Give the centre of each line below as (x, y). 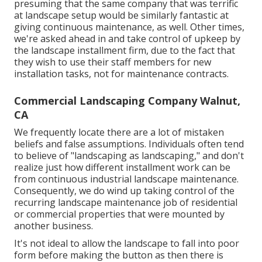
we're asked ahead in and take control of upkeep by (127, 38)
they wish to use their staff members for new (113, 62)
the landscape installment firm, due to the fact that (125, 50)
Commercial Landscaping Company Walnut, (127, 100)
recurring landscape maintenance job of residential (126, 202)
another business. (54, 225)
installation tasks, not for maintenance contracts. (121, 73)
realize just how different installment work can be (122, 167)
